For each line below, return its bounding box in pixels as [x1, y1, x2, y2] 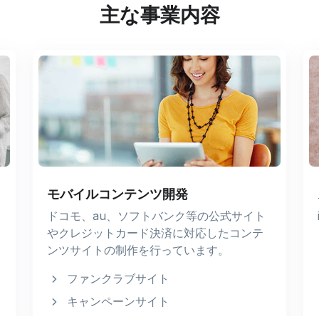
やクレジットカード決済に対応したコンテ [46, 225, 263, 240]
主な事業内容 [99, 3, 220, 27]
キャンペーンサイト [66, 293, 169, 308]
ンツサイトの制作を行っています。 [46, 242, 229, 257]
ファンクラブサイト [66, 271, 169, 286]
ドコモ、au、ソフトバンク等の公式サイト [46, 208, 266, 223]
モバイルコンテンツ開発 [46, 186, 188, 202]
